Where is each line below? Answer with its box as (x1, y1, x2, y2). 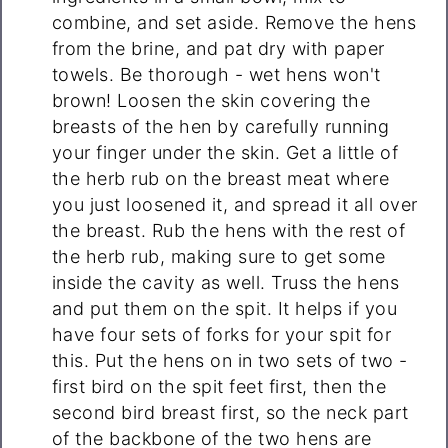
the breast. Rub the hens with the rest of (51, 219, 406, 241)
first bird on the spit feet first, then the (51, 375, 387, 397)
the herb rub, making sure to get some (51, 245, 386, 267)
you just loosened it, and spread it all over (51, 193, 418, 215)
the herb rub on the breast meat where (51, 167, 390, 189)
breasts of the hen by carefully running (51, 115, 390, 137)
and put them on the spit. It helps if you (51, 297, 398, 319)
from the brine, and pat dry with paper (51, 37, 385, 59)
